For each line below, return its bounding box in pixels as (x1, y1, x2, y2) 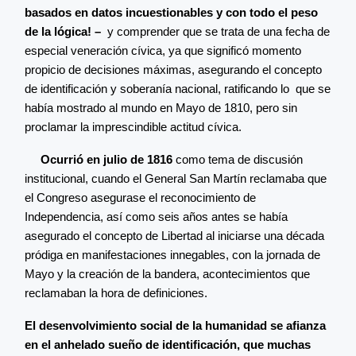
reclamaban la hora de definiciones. (25, 285, 207, 300)
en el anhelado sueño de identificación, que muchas (25, 337, 311, 351)
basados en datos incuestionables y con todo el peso (25, 5, 318, 19)
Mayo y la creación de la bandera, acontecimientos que (25, 266, 310, 281)
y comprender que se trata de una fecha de (107, 24, 330, 38)
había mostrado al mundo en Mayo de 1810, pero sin (25, 100, 297, 114)
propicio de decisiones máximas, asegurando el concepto (25, 62, 322, 76)
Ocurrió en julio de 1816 (25, 152, 176, 166)
